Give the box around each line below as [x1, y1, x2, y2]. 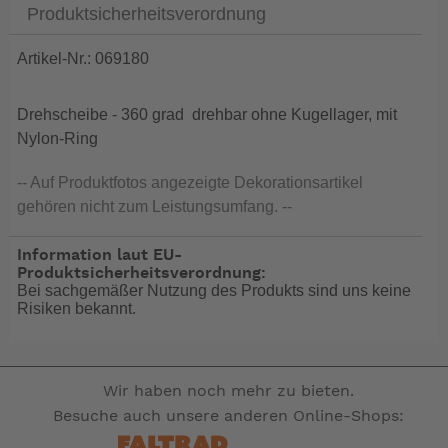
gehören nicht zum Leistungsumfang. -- [17, 198, 293, 216]
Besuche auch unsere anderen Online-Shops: [52, 407, 404, 424]
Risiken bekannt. [17, 299, 137, 317]
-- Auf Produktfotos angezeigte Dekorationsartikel [17, 174, 364, 192]
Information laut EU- [17, 246, 183, 263]
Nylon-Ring [17, 130, 99, 148]
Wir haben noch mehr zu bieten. [102, 382, 354, 399]
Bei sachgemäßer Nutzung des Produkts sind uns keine [17, 281, 412, 299]
